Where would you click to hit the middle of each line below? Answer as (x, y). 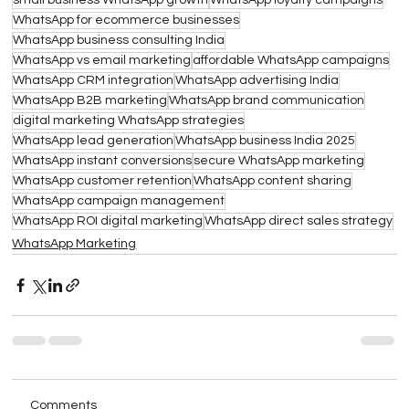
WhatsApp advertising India (257, 81)
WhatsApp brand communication (267, 101)
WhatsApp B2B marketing (90, 101)
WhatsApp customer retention (103, 181)
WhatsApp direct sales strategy (299, 221)
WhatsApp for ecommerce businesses (126, 21)
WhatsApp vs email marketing (102, 61)
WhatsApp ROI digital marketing (108, 221)
